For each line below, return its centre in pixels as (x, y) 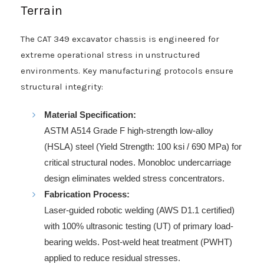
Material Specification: (90, 114)
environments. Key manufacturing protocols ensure (127, 70)
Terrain (42, 10)
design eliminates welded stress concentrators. (134, 178)
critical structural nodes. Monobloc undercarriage (138, 162)
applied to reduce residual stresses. (112, 258)
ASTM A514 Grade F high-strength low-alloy (129, 130)
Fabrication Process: (87, 194)
